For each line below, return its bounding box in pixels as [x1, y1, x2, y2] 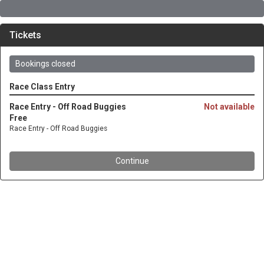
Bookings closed [15, 59, 75, 68]
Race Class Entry [9, 82, 75, 91]
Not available [204, 101, 255, 111]
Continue [115, 156, 149, 166]
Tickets [9, 29, 41, 41]
